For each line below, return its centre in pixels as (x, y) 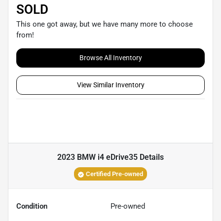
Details (151, 157)
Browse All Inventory (110, 58)
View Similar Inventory (110, 85)
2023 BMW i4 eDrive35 (97, 157)
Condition (32, 206)
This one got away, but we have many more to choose (105, 24)
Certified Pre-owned (114, 174)
